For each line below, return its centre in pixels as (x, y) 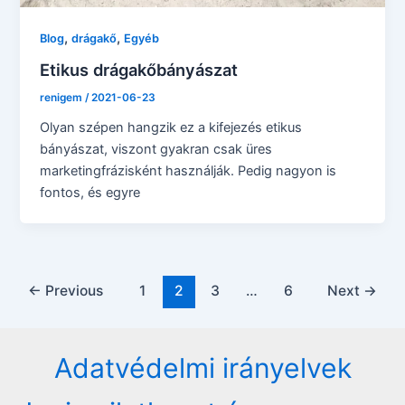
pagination (38, 308)
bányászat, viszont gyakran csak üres (156, 149)
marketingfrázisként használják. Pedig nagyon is (188, 170)
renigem (63, 97)
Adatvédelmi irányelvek (202, 368)
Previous (73, 291)
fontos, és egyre (90, 192)
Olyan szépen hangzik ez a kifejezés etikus (171, 127)
